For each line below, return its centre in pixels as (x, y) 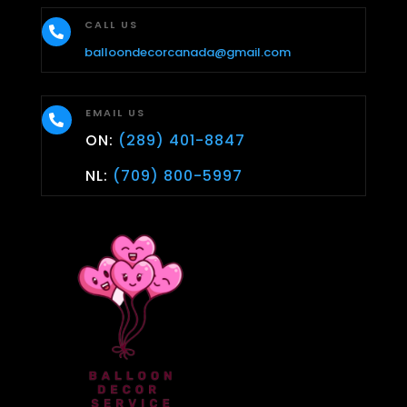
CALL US (111, 24)
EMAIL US (115, 112)
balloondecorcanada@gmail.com (187, 52)
